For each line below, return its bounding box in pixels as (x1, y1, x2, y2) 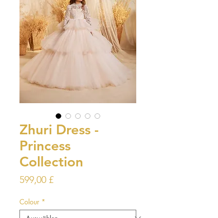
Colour (19, 197, 39, 206)
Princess (19, 137, 71, 154)
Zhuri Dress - (19, 121, 99, 138)
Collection (19, 153, 83, 170)
